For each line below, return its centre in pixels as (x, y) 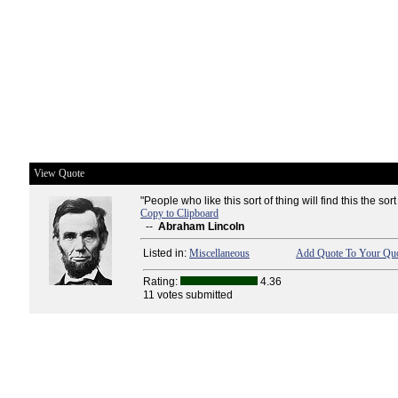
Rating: (162, 282)
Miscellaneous (219, 253)
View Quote (59, 173)
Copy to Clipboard (179, 213)
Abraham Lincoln (201, 227)
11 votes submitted (188, 295)
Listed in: (166, 253)
